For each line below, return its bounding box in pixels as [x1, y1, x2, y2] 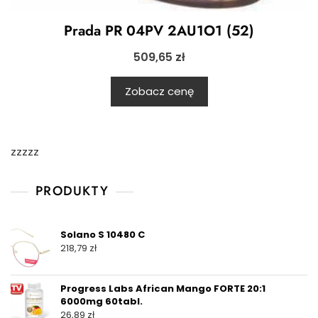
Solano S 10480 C [60, 228, 145, 242]
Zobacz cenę [124, 84, 194, 99]
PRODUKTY [35, 182, 109, 201]
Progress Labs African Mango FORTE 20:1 [60, 282, 265, 296]
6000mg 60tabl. [60, 295, 143, 309]
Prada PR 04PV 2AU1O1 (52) [64, 21, 254, 42]
